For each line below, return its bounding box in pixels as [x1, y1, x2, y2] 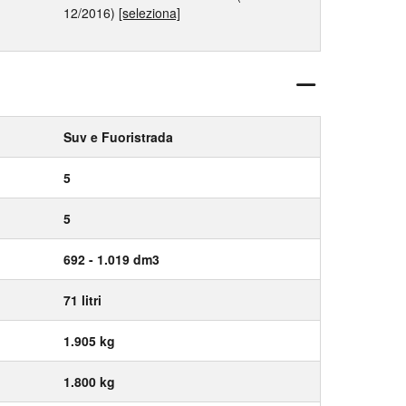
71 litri [63, 291, 101, 309]
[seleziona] [119, 4, 180, 22]
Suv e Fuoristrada [63, 128, 173, 146]
